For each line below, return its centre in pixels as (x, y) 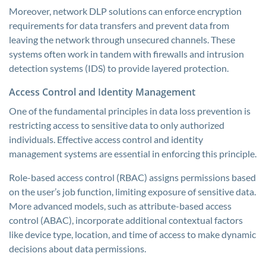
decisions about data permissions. (77, 248)
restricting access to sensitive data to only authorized (117, 125)
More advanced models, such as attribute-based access (120, 206)
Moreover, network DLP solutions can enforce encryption (125, 11)
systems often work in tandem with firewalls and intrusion (126, 54)
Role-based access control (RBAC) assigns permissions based (132, 177)
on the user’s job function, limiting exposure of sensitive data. (132, 191)
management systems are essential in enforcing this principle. (133, 153)
